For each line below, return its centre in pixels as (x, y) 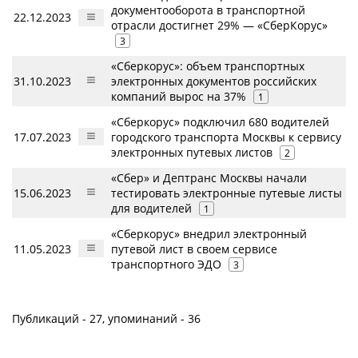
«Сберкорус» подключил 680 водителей (220, 122)
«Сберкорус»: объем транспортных (208, 66)
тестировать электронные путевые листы (227, 193)
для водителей (151, 208)
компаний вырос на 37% (179, 96)
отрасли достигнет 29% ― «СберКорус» (219, 25)
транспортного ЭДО (166, 264)
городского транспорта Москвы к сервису (226, 137)
